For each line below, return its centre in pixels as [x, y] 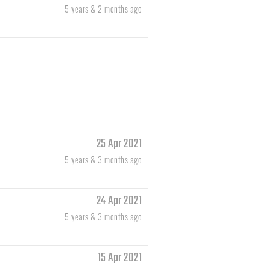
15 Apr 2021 [119, 258]
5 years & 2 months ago [103, 9]
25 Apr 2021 [119, 144]
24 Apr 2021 [119, 201]
